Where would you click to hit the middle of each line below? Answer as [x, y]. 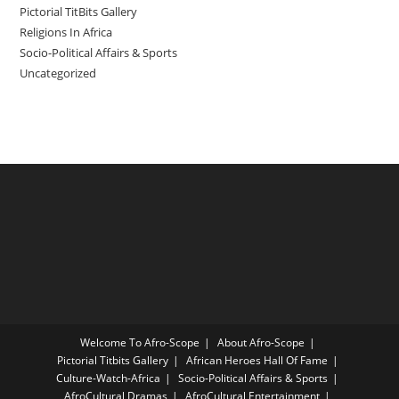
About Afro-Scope [261, 342]
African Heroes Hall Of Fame [256, 360]
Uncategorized [58, 73]
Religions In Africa [66, 32]
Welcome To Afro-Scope [139, 342]
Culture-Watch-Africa [108, 378]
